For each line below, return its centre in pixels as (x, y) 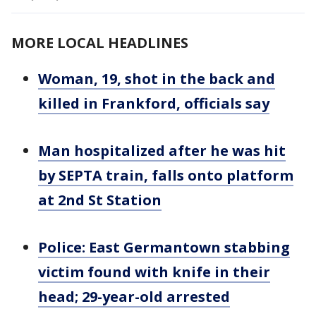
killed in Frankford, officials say (154, 104)
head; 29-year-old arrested (134, 297)
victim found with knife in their (154, 272)
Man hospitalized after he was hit (162, 151)
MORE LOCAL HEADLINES (100, 43)
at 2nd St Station (100, 200)
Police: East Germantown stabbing (164, 248)
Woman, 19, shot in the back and (157, 79)
